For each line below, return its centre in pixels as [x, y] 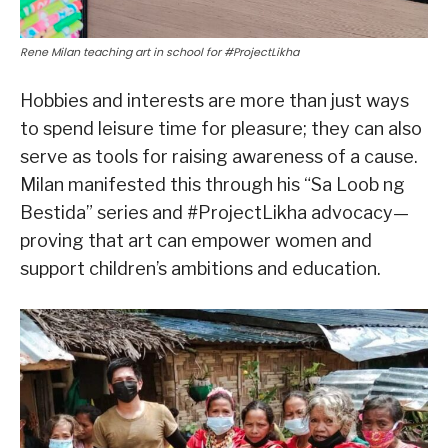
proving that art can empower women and [196, 241]
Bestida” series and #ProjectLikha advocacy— [214, 213]
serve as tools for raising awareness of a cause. [219, 157]
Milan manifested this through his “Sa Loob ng [212, 185]
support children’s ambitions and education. [200, 269]
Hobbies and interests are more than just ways [214, 101]
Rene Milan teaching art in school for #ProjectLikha [159, 52]
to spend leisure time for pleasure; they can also [221, 129]
